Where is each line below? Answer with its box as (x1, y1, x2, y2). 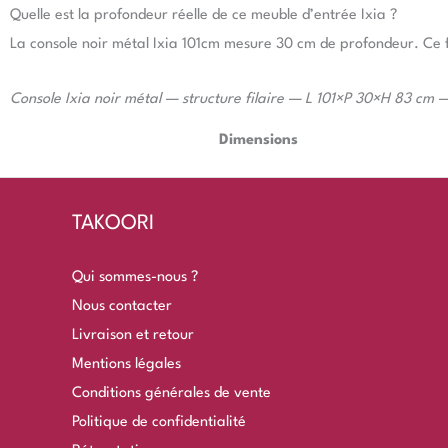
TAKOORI (72, 213, 154, 234)
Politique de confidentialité (72, 414, 246, 430)
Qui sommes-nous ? (72, 269, 198, 285)
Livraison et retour (72, 327, 194, 343)
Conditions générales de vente (72, 385, 271, 401)
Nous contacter (72, 298, 172, 314)
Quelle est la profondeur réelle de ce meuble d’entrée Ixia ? (10, 7, 397, 23)
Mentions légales (72, 356, 181, 372)
